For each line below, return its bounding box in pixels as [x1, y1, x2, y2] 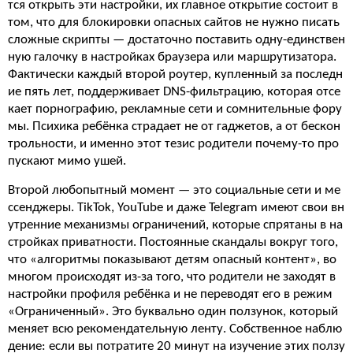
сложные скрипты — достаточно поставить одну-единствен [8, 33, 345, 46]
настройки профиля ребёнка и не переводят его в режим [8, 288, 333, 301]
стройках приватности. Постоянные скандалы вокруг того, [8, 236, 338, 249]
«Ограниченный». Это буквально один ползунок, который [8, 305, 338, 318]
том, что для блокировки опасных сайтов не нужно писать [8, 16, 340, 29]
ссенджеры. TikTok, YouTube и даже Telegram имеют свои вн [8, 201, 344, 214]
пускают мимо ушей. [8, 154, 126, 168]
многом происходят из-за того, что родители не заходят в [8, 270, 336, 284]
